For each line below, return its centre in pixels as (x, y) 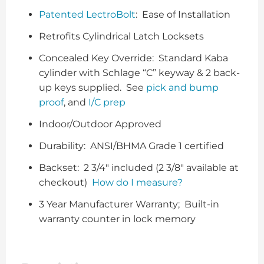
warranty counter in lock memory (117, 219)
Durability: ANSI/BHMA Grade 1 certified (131, 146)
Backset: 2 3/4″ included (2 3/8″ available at (139, 167)
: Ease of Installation (183, 14)
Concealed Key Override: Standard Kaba (133, 58)
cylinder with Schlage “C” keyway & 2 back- (139, 72)
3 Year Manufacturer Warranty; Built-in (129, 204)
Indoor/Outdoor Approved (100, 124)
